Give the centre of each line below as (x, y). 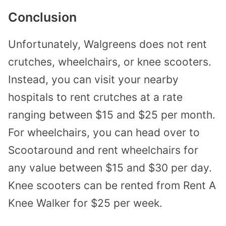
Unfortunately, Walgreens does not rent (107, 44)
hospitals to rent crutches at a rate (95, 97)
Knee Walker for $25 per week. (85, 203)
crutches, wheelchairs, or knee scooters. (110, 62)
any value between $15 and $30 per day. (110, 167)
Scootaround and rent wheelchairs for (103, 150)
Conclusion (42, 17)
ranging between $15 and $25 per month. (112, 115)
